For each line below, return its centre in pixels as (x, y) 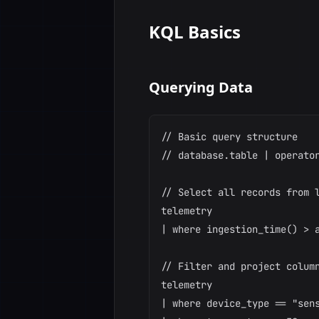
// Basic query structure (229, 137)
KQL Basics (195, 32)
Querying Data (201, 87)
